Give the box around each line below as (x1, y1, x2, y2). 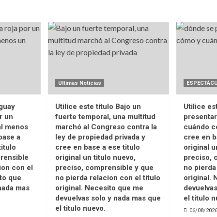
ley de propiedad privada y (55, 132, 145, 141)
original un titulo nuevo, (55, 153, 136, 162)
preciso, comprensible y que (55, 163, 154, 172)
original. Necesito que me (55, 183, 143, 192)
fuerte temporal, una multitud (55, 112, 155, 121)
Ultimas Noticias (58, 79, 101, 86)
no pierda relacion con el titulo (55, 173, 160, 182)
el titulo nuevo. (55, 203, 106, 213)
